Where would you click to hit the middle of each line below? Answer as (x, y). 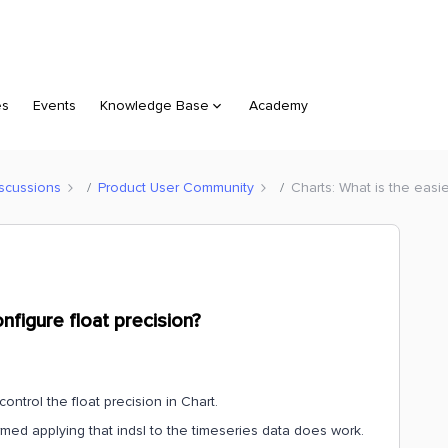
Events (54, 105)
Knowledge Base (154, 105)
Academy (278, 105)
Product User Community (176, 187)
